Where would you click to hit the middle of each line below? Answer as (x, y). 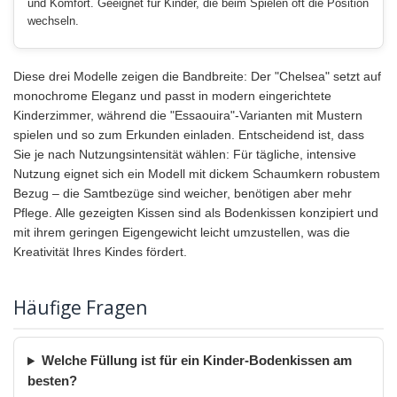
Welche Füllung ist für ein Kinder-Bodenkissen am (196, 361)
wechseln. (53, 22)
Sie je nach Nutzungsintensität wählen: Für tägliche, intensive (185, 155)
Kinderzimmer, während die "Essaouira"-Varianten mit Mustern (188, 116)
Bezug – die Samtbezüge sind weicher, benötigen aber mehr (183, 194)
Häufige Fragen (80, 308)
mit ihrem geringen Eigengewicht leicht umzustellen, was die (182, 233)
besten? (52, 381)
